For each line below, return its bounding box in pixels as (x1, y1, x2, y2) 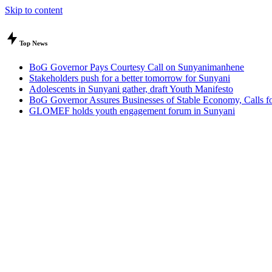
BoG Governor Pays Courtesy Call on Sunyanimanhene (29, 61, 244, 72)
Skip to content (5, 5, 63, 15)
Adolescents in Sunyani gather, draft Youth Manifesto (29, 83, 233, 94)
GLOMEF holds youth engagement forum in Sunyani (29, 105, 235, 116)
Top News (19, 39, 47, 47)
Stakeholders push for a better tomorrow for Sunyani (29, 72, 230, 83)
